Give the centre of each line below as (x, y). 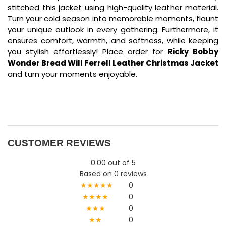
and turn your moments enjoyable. (72, 74)
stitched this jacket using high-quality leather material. (113, 7)
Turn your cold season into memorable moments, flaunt (113, 18)
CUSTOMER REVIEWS (59, 143)
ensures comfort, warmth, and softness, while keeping (113, 40)
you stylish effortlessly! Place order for (88, 51)
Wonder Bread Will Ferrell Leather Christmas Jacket (113, 63)
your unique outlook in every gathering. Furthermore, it (113, 29)
